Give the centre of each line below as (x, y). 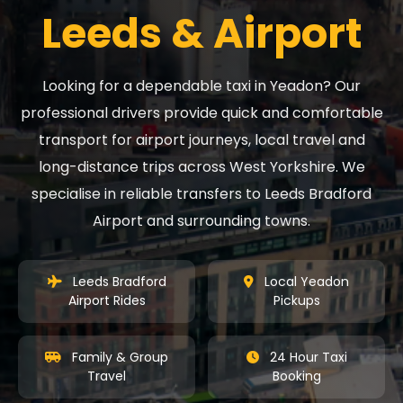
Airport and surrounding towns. (201, 220)
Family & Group (118, 357)
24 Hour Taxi (306, 357)
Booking (296, 376)
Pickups (296, 300)
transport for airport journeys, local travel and (201, 139)
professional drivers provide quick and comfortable (201, 112)
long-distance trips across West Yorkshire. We (201, 166)
